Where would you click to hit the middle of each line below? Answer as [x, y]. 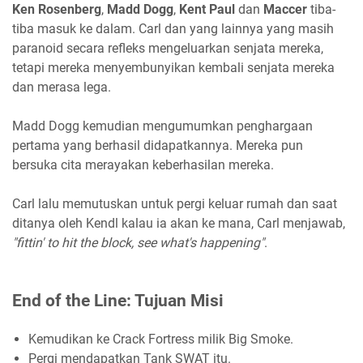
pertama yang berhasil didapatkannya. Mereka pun [158, 145]
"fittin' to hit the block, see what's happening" [138, 242]
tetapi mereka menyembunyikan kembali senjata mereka [173, 67]
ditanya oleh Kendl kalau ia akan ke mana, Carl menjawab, [179, 223]
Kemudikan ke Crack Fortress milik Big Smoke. [161, 339]
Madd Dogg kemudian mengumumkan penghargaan [162, 126]
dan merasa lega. [62, 87]
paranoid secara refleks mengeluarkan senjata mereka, [168, 48]
